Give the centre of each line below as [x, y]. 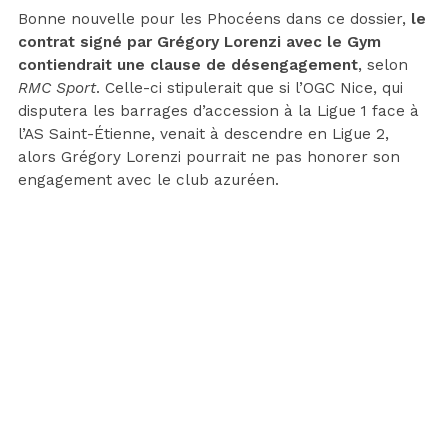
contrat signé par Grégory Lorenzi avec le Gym [199, 41]
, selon [383, 64]
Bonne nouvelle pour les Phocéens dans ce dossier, [214, 18]
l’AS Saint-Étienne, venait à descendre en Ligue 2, [203, 133]
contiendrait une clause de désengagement [188, 64]
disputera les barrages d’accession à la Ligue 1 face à [218, 110]
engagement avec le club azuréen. [148, 179]
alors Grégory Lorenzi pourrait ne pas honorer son [209, 156]
